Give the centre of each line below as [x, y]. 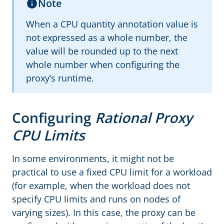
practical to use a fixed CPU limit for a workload [112, 172]
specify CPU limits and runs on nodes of [96, 199]
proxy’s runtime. [60, 78]
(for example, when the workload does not [101, 185]
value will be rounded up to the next [102, 51]
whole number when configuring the [103, 64]
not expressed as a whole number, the [107, 37]
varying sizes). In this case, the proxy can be [104, 212]
